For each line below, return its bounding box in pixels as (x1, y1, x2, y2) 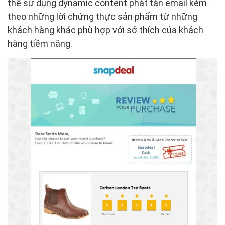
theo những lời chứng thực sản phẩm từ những (8, 11, 197, 22)
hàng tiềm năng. (8, 38, 72, 49)
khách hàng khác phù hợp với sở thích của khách (8, 25, 203, 35)
